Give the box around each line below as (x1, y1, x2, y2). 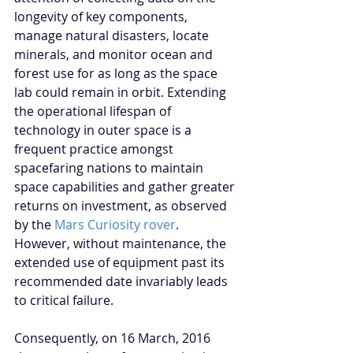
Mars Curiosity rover (54, 215, 176, 233)
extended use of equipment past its (14, 253, 228, 271)
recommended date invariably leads (14, 272, 231, 290)
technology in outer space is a (14, 121, 195, 139)
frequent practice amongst (14, 139, 176, 158)
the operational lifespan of (14, 102, 174, 120)
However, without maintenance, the (14, 234, 229, 252)
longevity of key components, (14, 7, 191, 25)
